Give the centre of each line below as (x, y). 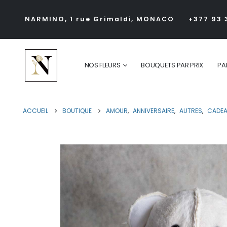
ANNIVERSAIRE (154, 111)
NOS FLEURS (102, 65)
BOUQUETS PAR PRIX (172, 65)
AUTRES (191, 111)
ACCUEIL (35, 111)
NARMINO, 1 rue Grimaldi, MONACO (99, 19)
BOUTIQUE (77, 111)
